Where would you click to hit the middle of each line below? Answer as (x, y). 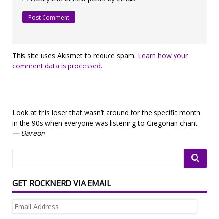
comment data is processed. (57, 66)
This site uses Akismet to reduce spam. (75, 56)
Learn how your (163, 56)
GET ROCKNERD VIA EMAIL (62, 184)
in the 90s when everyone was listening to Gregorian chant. (106, 123)
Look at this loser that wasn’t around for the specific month (106, 113)
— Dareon (29, 133)
